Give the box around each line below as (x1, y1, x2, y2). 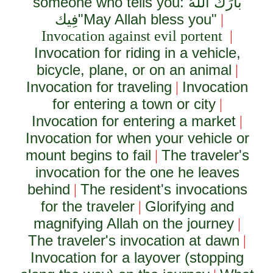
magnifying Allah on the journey (34, 215, 235, 232)
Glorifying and (144, 198, 234, 214)
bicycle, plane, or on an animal (36, 62, 232, 78)
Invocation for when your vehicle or (25, 130, 249, 146)
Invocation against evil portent (41, 28, 223, 44)
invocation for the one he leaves (35, 164, 239, 180)
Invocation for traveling (26, 79, 172, 95)
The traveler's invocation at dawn (28, 232, 240, 249)
